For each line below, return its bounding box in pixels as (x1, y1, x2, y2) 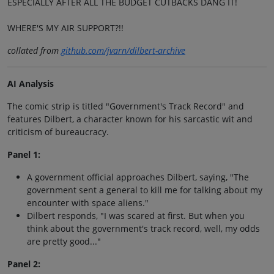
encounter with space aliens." (27, 197, 149, 209)
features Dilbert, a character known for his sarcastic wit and (7, 113, 253, 125)
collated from (7, 45, 61, 57)
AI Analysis (7, 78, 54, 90)
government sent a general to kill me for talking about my (27, 184, 262, 196)
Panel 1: (7, 149, 40, 161)
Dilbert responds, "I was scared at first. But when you (27, 210, 245, 222)
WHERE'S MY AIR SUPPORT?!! (7, 22, 124, 34)
